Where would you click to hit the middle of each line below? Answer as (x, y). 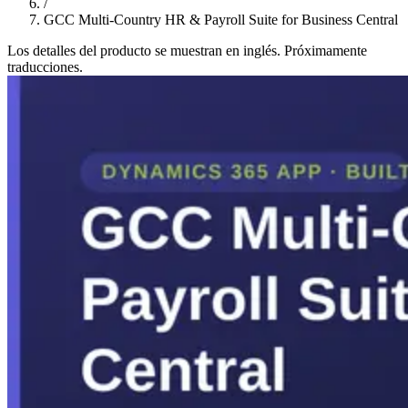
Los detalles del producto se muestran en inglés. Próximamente (187, 50)
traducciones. (45, 66)
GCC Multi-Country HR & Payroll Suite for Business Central (221, 19)
